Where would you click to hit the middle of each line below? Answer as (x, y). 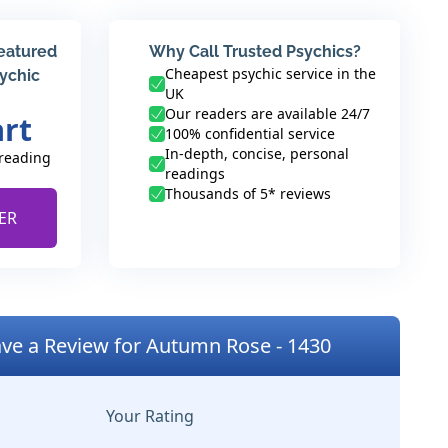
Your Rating (150, 416)
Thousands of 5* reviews (248, 193)
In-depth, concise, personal (257, 153)
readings (195, 173)
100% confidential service (250, 133)
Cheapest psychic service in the (270, 73)
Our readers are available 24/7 (267, 113)
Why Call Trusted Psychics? (254, 51)
